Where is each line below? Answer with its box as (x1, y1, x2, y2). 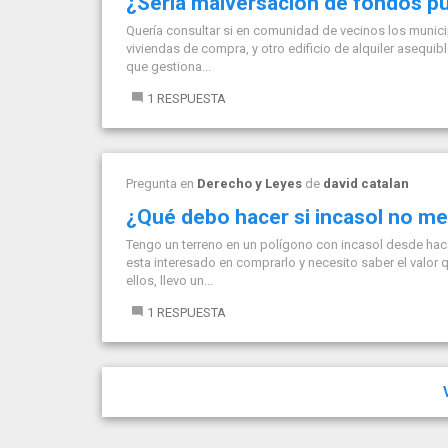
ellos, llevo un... (126, 273, 213, 288)
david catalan (323, 176, 409, 191)
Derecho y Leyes (197, 176, 302, 191)
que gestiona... (126, 59, 211, 74)
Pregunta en (126, 176, 197, 191)
